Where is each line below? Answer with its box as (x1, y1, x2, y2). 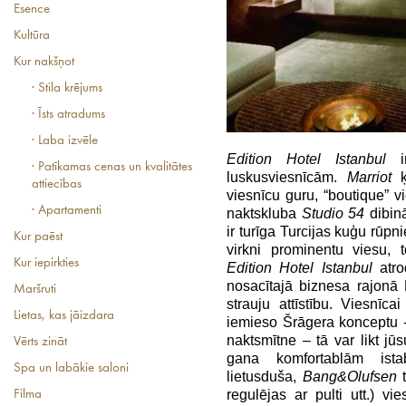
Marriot (346, 169, 391, 186)
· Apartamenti (32, 204, 101, 217)
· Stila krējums (32, 82, 102, 95)
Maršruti (14, 283, 56, 296)
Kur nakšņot (14, 55, 74, 69)
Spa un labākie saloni (14, 362, 129, 375)
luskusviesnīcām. (227, 169, 347, 186)
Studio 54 (301, 206, 365, 222)
